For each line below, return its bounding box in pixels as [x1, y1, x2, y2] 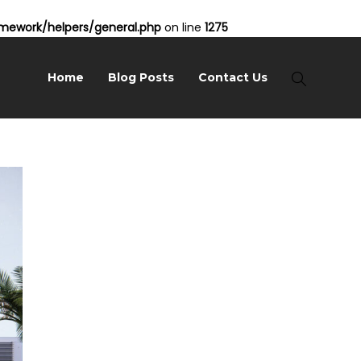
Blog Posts [108, 70, 175, 85]
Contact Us [198, 70, 268, 85]
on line [161, 19, 205, 35]
